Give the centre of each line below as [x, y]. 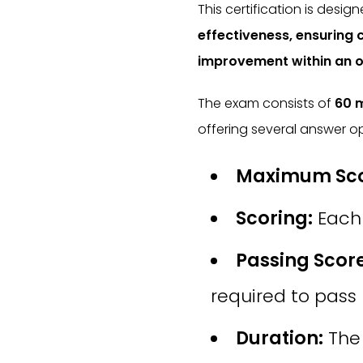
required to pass [284, 296]
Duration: [280, 338]
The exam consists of [266, 103]
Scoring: [275, 218]
